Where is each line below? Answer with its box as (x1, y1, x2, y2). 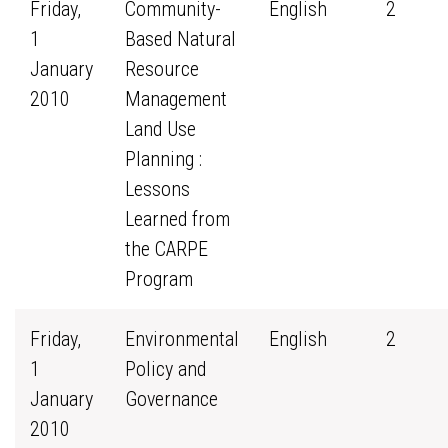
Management (125, 87, 227, 111)
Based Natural (125, 27, 236, 51)
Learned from (125, 207, 230, 231)
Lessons (125, 177, 190, 201)
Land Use (125, 117, 196, 141)
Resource (125, 57, 199, 81)
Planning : (125, 147, 202, 171)
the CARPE (125, 237, 208, 261)
